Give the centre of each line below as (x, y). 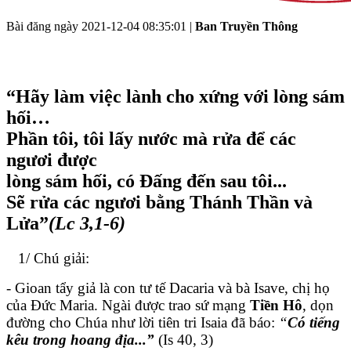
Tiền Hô (276, 305)
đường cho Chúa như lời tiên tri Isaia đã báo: (143, 322)
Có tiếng (314, 322)
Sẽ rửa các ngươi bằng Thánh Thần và (159, 202)
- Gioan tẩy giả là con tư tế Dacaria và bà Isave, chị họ (168, 288)
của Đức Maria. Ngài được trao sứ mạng (128, 305)
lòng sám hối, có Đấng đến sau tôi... (147, 181)
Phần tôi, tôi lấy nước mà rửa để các (151, 138)
